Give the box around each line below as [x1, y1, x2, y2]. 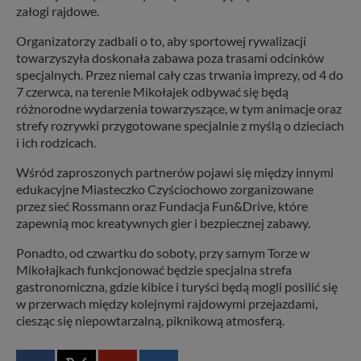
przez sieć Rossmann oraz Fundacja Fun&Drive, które [16, 198, 308, 214]
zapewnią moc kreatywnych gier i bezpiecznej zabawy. [16, 215, 310, 231]
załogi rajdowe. [16, 3, 99, 19]
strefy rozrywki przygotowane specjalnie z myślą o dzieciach [16, 118, 344, 134]
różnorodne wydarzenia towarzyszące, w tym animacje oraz [16, 101, 342, 117]
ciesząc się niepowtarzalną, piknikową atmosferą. [16, 313, 284, 329]
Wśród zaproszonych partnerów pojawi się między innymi [16, 164, 334, 180]
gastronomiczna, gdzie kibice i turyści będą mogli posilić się [16, 279, 338, 295]
